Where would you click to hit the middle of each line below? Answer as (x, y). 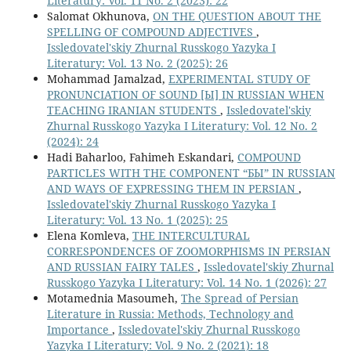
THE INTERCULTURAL (191, 235)
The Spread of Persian (239, 298)
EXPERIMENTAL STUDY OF (239, 78)
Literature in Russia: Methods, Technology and (170, 313)
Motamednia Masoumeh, (114, 298)
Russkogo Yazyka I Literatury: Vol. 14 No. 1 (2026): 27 (186, 282)
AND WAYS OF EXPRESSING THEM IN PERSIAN (172, 188)
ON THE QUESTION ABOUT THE (237, 16)
